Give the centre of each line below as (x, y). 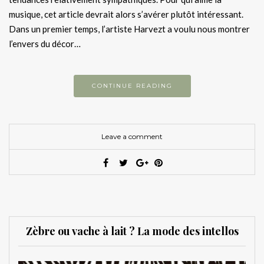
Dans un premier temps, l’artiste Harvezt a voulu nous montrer (129, 29)
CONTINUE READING (132, 85)
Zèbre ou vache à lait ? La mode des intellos (132, 231)
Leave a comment (132, 136)
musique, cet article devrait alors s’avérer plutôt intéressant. (126, 14)
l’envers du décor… (45, 43)
